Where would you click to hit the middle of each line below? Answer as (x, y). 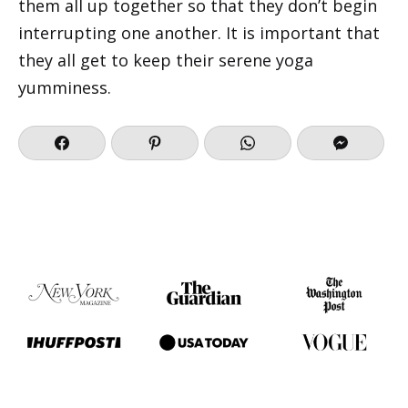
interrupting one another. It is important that (199, 32)
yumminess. (65, 87)
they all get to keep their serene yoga (166, 60)
